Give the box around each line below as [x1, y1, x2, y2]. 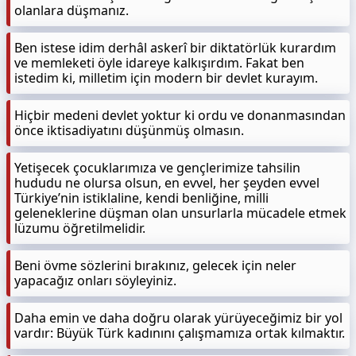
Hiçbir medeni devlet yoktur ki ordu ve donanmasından [14, 106, 346, 124]
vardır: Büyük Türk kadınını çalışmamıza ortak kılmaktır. [14, 324, 345, 342]
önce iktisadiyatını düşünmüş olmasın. [14, 122, 244, 139]
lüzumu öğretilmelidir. [14, 219, 145, 237]
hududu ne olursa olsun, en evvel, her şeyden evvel [14, 174, 319, 192]
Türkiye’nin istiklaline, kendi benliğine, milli [14, 189, 269, 207]
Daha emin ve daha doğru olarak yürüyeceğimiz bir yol [14, 309, 342, 327]
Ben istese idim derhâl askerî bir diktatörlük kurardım [14, 39, 336, 56]
